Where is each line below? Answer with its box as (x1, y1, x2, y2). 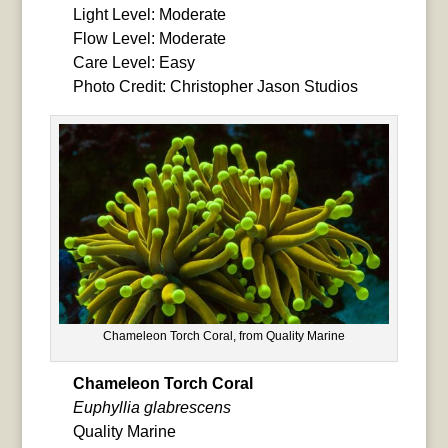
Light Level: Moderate (72, 6, 226, 24)
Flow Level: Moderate (72, 30, 226, 48)
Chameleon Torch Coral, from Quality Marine (102, 329, 345, 344)
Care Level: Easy (72, 54, 195, 72)
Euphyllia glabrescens (72, 399, 231, 417)
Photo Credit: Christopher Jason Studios (72, 78, 358, 96)
